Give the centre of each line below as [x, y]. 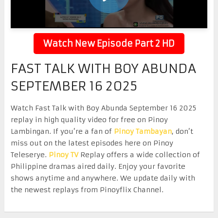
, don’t [182, 131]
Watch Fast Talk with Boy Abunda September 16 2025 [103, 108]
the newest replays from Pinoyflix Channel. [87, 190]
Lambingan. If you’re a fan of [62, 131]
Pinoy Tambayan [143, 131]
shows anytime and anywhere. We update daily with [103, 178]
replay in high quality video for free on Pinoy [89, 119]
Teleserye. [29, 154]
